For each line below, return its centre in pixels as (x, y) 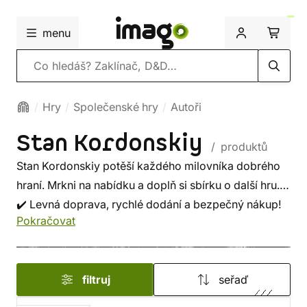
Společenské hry (116, 107)
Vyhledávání (47, 65)
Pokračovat (46, 221)
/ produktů (238, 147)
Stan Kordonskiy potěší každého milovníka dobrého (148, 166)
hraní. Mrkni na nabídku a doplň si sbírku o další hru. (148, 185)
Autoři (186, 107)
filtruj (96, 280)
